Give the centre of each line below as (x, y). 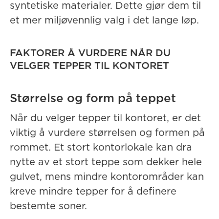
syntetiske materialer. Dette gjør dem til (105, 6)
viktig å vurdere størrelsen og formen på (107, 133)
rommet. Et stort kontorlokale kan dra (101, 148)
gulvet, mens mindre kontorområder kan (107, 177)
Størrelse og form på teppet (93, 99)
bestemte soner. (48, 206)
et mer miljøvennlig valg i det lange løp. (104, 21)
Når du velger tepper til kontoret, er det (105, 118)
